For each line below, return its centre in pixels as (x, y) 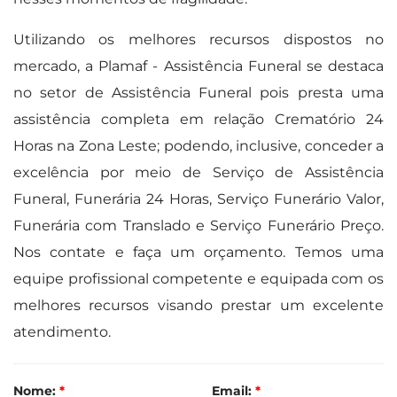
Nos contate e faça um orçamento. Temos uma (198, 252)
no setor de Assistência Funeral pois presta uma (198, 92)
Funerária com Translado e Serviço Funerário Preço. (198, 225)
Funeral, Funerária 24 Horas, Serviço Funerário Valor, (198, 198)
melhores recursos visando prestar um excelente (198, 305)
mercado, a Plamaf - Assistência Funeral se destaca (198, 66)
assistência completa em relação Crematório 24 (198, 119)
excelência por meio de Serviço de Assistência (198, 172)
